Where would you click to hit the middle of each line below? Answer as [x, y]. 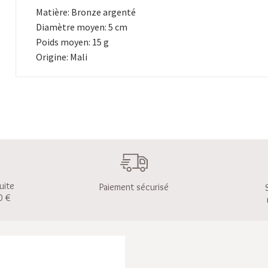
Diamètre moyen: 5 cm [82, 27]
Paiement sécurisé [134, 187]
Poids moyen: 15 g [73, 42]
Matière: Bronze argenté [86, 12]
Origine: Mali [62, 57]
